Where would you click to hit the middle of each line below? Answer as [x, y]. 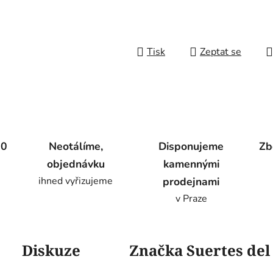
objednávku [76, 164]
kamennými [191, 164]
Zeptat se [221, 52]
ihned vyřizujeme [76, 181]
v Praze [191, 199]
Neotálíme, [76, 147]
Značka [156, 250]
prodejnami [191, 182]
